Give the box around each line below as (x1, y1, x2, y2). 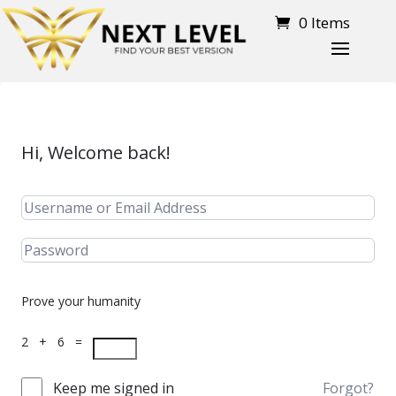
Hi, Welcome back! (21, 141, 171, 165)
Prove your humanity (21, 293, 141, 310)
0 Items (298, 12, 350, 34)
